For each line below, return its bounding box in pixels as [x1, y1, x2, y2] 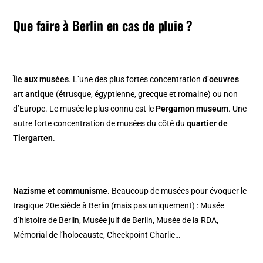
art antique [13, 89, 55, 99]
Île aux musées [13, 74, 69, 84]
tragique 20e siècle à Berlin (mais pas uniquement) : [13, 200, 201, 210]
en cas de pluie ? [103, 15, 193, 35]
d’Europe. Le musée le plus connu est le [13, 103, 156, 113]
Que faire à [13, 15, 73, 35]
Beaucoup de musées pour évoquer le [110, 186, 247, 195]
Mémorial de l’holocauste [13, 230, 104, 240]
